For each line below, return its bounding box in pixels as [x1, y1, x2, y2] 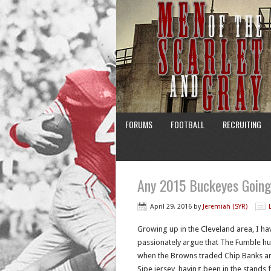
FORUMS [125, 118, 152, 131]
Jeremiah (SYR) [203, 203, 247, 211]
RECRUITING [223, 118, 261, 131]
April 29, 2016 [150, 203, 192, 211]
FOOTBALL [171, 118, 204, 131]
